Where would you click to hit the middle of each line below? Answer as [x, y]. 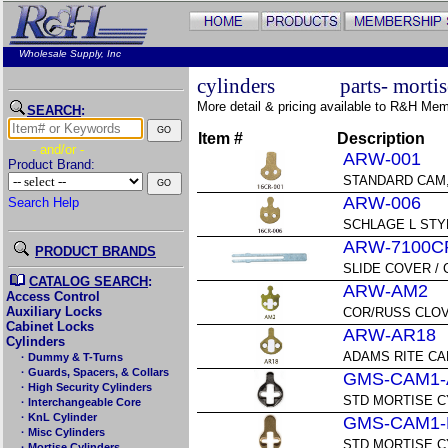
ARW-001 [382, 159]
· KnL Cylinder [57, 417]
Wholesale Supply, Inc [62, 53]
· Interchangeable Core [79, 402]
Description [381, 138]
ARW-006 [382, 203]
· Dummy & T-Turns [70, 357]
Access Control [53, 296]
